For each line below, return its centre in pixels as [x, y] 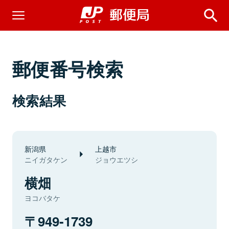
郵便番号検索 [68, 68]
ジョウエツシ [117, 159]
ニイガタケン [46, 159]
